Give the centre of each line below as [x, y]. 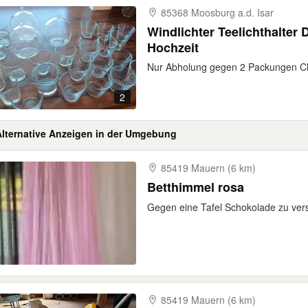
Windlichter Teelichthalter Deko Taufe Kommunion [224, 32]
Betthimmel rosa [196, 187]
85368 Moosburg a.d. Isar [217, 12]
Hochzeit [173, 47]
